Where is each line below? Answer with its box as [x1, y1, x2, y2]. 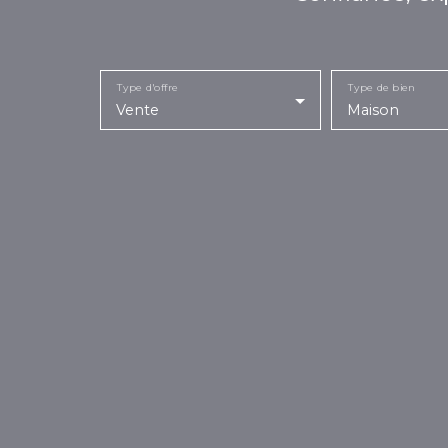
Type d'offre [116, 80, 179, 93]
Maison [346, 100, 399, 119]
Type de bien [347, 80, 415, 93]
